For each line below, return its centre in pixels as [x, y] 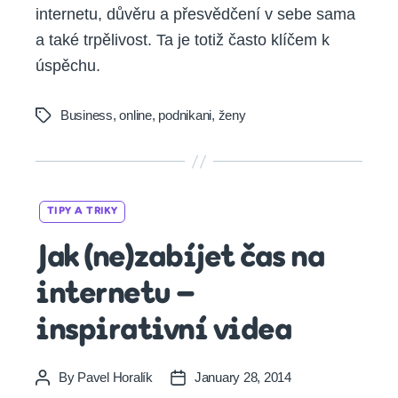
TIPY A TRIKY [83, 212]
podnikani [185, 115]
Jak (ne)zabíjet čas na [180, 259]
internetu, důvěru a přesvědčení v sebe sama [195, 15]
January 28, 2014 [243, 378]
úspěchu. [68, 66]
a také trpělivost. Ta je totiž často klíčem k [183, 40]
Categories [236, 207]
